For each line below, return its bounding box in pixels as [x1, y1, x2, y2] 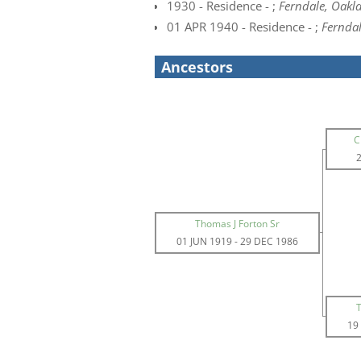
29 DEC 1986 [240, 234, 299, 248]
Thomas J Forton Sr [195, 217, 280, 230]
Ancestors [161, 57, 233, 77]
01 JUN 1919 [176, 234, 233, 248]
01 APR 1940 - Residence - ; [167, 19, 322, 35]
